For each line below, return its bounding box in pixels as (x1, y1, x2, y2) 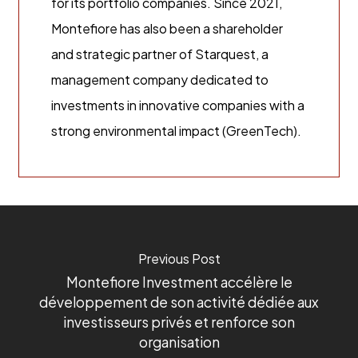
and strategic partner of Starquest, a (50, 46, 268, 63)
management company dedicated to (50, 71, 268, 89)
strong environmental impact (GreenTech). (50, 122, 301, 140)
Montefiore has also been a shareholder (50, 20, 283, 38)
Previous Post (137, 249, 221, 267)
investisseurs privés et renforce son (63, 312, 295, 331)
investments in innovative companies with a (50, 97, 304, 114)
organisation (138, 332, 220, 351)
